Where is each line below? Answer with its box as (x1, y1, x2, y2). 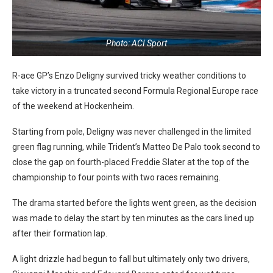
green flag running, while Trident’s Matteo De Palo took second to (12, 141, 260, 152)
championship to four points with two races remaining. (12, 172, 221, 182)
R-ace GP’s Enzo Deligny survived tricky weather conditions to (12, 70, 246, 80)
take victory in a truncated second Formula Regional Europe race (12, 85, 258, 96)
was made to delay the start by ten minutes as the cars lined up (12, 213, 254, 223)
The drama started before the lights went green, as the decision (12, 197, 257, 208)
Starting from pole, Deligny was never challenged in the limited (12, 126, 251, 136)
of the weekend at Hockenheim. (12, 101, 134, 111)
